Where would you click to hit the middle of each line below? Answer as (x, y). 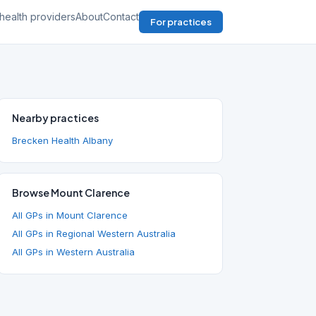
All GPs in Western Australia (73, 252)
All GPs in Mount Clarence (70, 215)
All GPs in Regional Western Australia (94, 233)
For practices (181, 22)
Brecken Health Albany (62, 140)
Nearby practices (55, 118)
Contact (121, 17)
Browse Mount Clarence (71, 193)
